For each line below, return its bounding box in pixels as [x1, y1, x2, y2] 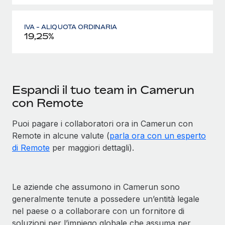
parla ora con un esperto [109, 130, 206, 141]
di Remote [12, 142, 50, 153]
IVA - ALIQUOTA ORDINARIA [24, 23, 118, 31]
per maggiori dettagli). [50, 142, 134, 153]
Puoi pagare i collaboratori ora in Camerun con [12, 118, 193, 129]
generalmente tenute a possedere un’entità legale [12, 193, 199, 204]
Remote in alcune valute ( [12, 130, 109, 141]
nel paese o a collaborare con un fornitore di [12, 205, 184, 216]
